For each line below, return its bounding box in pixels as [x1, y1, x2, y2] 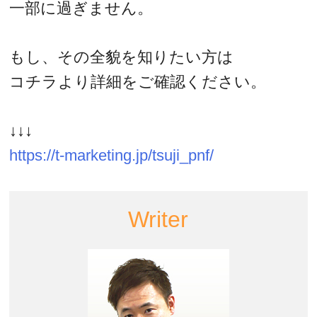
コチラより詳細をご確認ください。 [9, 72, 267, 91]
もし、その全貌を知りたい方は [9, 47, 234, 66]
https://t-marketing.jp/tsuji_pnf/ [9, 146, 214, 164]
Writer [128, 206, 189, 232]
